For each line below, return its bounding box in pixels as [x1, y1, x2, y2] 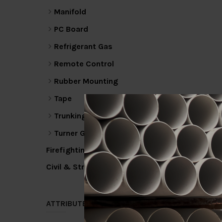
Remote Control [54, 59, 114, 68]
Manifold [54, 7, 86, 16]
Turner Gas [54, 128, 94, 138]
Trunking [54, 111, 86, 120]
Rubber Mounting [54, 76, 118, 86]
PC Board [54, 24, 88, 34]
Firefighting [46, 145, 90, 155]
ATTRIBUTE [46, 199, 87, 208]
